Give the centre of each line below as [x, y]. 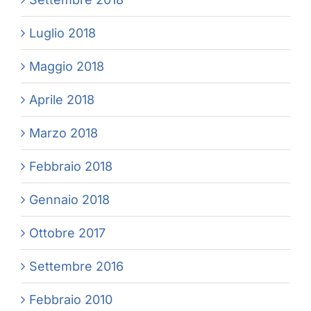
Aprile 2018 [62, 100]
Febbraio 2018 [71, 167]
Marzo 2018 [64, 133]
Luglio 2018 [62, 33]
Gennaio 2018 [69, 200]
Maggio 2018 [67, 67]
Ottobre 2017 [67, 233]
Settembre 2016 [76, 267]
